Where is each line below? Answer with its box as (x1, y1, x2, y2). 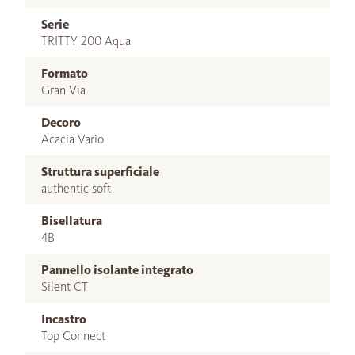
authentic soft (41, 181, 111, 197)
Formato (41, 66, 88, 82)
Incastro (41, 311, 86, 327)
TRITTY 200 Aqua (41, 33, 131, 49)
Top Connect (41, 328, 105, 344)
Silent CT (41, 279, 88, 295)
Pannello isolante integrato (41, 262, 193, 278)
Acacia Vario (41, 132, 104, 147)
